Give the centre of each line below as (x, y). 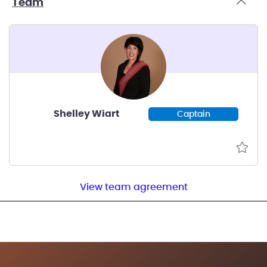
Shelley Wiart (87, 114)
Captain (193, 114)
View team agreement (133, 187)
